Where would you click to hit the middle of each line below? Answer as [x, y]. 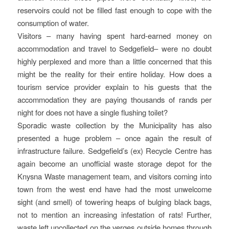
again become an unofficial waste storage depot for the [114, 164]
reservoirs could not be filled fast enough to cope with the [114, 10]
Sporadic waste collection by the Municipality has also [114, 125]
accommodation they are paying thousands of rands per [114, 100]
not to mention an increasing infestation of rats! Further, [114, 215]
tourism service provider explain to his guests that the [114, 87]
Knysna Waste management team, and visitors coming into [114, 176]
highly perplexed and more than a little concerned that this [114, 61]
